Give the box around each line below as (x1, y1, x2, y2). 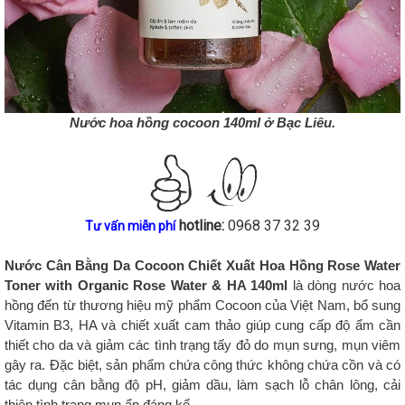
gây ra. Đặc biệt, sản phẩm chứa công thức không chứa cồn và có (5, 357, 400, 373)
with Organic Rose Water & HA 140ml (41, 278, 288, 294)
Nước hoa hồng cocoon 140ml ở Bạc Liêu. (70, 115, 335, 131)
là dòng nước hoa (287, 278, 401, 294)
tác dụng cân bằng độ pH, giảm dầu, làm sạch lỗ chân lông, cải (5, 377, 400, 393)
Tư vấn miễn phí (85, 219, 175, 234)
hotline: (179, 217, 224, 235)
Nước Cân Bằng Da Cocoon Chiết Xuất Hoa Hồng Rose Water (5, 258, 400, 274)
